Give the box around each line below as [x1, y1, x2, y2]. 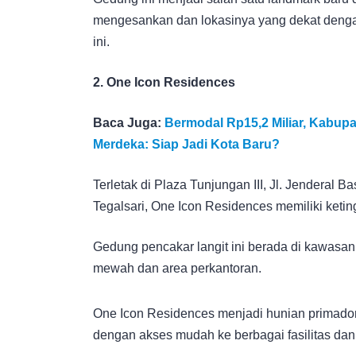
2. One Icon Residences [93, 75, 235, 89]
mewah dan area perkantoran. [93, 261, 261, 275]
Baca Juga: [93, 115, 164, 130]
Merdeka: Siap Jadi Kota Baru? [93, 137, 280, 151]
